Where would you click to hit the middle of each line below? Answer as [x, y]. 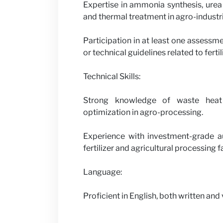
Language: [103, 172]
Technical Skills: [112, 77]
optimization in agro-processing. [143, 112]
